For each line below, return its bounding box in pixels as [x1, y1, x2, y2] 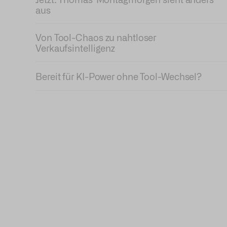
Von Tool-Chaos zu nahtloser [35, 31, 157, 43]
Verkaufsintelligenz [35, 42, 116, 53]
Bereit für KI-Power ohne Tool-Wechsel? [35, 70, 202, 82]
